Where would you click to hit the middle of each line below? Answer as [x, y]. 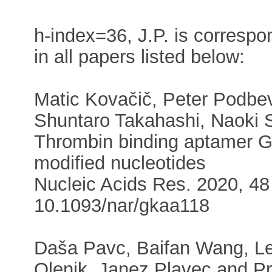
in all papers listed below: [140, 56]
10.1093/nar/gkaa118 [122, 205]
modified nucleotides [120, 163]
